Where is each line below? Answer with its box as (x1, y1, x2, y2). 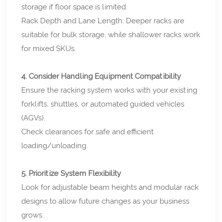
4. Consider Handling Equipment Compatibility (21, 71, 181, 81)
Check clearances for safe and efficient (21, 127, 154, 136)
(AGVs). (21, 113, 46, 122)
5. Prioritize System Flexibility (21, 168, 121, 178)
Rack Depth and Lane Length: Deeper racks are (21, 16, 185, 25)
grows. (21, 210, 44, 220)
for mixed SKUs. (21, 44, 76, 53)
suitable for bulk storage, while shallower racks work (21, 30, 201, 39)
